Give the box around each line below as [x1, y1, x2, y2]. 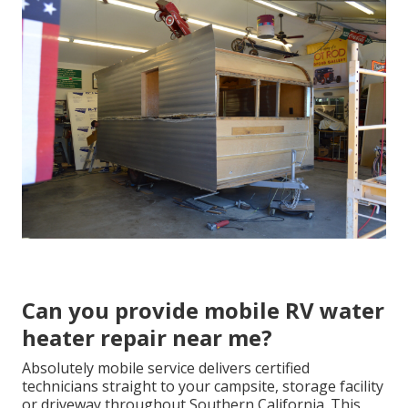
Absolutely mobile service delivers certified [22, 357, 310, 378]
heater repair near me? [22, 321, 272, 352]
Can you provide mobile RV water [22, 294, 384, 325]
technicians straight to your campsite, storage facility [22, 375, 383, 396]
